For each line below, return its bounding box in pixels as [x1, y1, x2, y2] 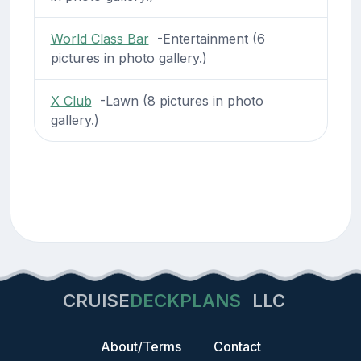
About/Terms [100, 338, 181, 355]
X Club [50, 92, 92, 109]
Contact [213, 338, 261, 355]
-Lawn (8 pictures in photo [91, 92, 263, 109]
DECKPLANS [130, 290, 241, 312]
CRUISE [63, 290, 130, 312]
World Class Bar [50, 30, 149, 47]
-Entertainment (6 [148, 30, 265, 47]
